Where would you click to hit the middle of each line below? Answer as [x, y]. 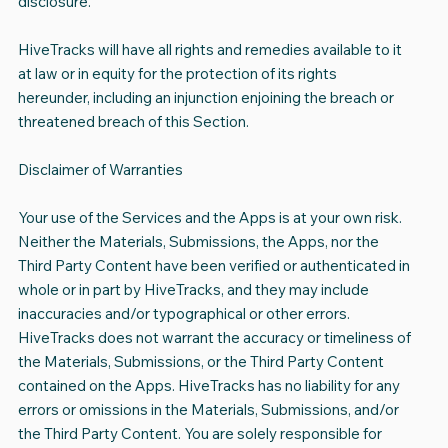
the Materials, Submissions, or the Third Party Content [200, 362]
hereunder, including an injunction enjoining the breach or [205, 98]
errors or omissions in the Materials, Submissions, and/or [208, 410]
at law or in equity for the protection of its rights [177, 74]
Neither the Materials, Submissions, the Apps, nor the [198, 242]
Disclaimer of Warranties [100, 170]
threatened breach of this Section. [133, 122]
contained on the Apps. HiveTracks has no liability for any [208, 386]
